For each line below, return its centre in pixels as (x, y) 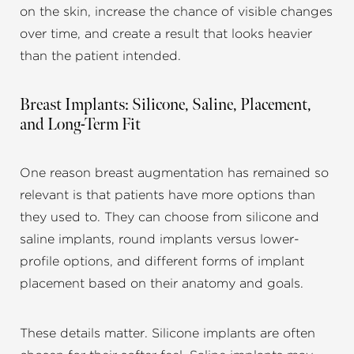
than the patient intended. (100, 56)
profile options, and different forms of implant (162, 262)
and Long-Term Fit (80, 125)
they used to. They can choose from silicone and (169, 218)
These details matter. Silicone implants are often (168, 334)
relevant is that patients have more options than (168, 196)
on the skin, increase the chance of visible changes (176, 12)
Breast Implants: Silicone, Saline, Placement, (166, 105)
